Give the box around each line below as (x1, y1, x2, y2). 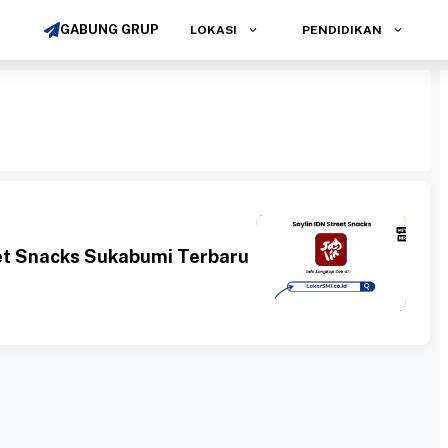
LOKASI (187, 23, 237, 37)
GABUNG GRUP (60, 22, 159, 37)
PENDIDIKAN (299, 23, 382, 37)
